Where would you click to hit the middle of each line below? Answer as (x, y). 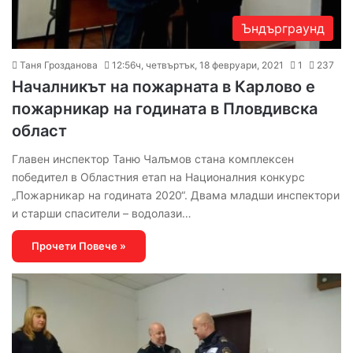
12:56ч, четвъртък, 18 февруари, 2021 (198, 65)
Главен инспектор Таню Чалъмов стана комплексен (153, 158)
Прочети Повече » (79, 245)
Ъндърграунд (283, 28)
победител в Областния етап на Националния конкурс (158, 176)
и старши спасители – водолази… (102, 213)
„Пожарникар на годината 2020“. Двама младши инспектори (176, 195)
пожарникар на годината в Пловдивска (165, 108)
